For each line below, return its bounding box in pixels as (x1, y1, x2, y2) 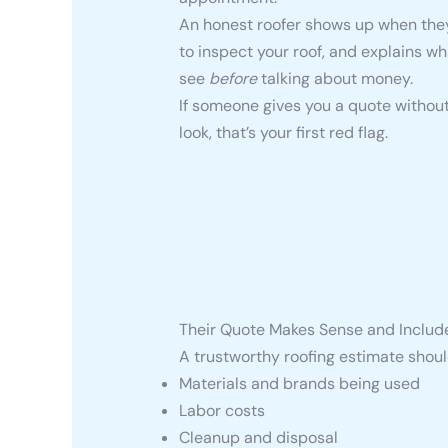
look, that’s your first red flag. (178, 121, 388, 143)
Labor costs (178, 399, 265, 421)
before (208, 67, 257, 89)
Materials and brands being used (178, 372, 420, 394)
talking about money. (256, 67, 413, 89)
